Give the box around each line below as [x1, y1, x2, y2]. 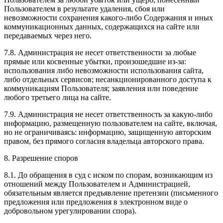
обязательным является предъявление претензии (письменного [4, 189, 218, 198]
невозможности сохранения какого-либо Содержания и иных [4, 13, 213, 22]
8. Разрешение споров [4, 154, 78, 163]
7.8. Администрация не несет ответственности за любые [4, 48, 196, 57]
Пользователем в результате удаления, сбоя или [4, 4, 165, 13]
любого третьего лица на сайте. [4, 93, 111, 102]
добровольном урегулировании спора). [4, 207, 136, 216]
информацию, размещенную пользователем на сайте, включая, [4, 119, 217, 128]
